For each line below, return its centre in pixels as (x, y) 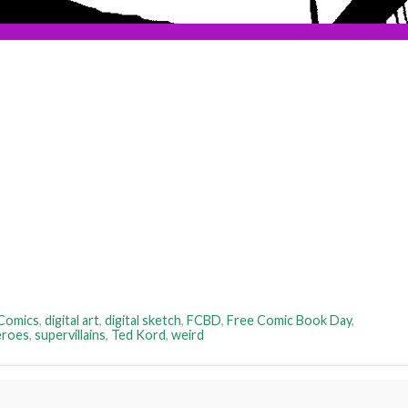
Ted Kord (138, 335)
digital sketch (143, 321)
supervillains (70, 335)
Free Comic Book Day (289, 321)
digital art (72, 321)
